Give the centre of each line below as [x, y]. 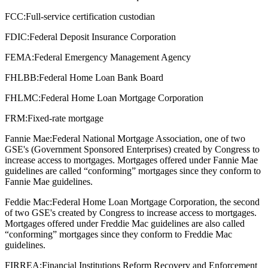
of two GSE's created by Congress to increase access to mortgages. [131, 213]
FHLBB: [22, 78]
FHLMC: [23, 98]
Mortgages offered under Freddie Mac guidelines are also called [125, 224]
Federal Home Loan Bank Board [101, 78]
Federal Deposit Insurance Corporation [103, 37]
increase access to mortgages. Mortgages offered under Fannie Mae [131, 160]
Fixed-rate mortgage [66, 118]
